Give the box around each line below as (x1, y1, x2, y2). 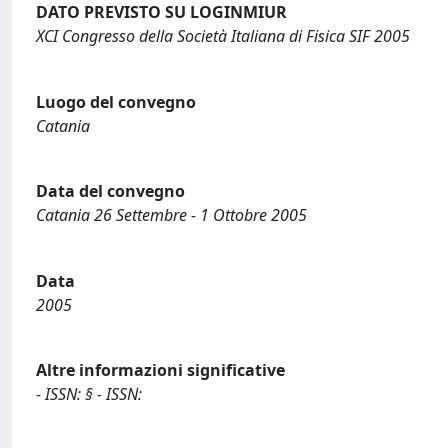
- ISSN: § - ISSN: (36, 383, 142, 406)
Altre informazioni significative (36, 359, 285, 382)
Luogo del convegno (36, 90, 196, 113)
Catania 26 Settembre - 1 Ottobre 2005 (36, 204, 307, 227)
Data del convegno (36, 180, 185, 203)
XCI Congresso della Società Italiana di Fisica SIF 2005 (36, 25, 410, 47)
